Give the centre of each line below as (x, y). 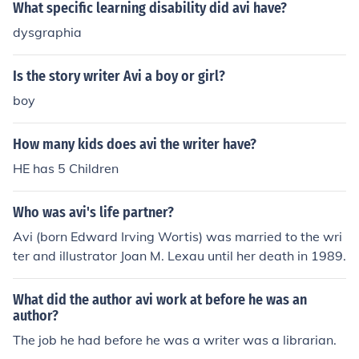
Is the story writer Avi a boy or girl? (119, 76)
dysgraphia (47, 32)
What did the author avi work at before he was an (160, 300)
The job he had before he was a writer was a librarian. (175, 340)
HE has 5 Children (66, 168)
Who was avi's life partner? (93, 212)
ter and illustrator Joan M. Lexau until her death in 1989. (179, 256)
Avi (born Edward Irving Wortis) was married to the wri (177, 236)
